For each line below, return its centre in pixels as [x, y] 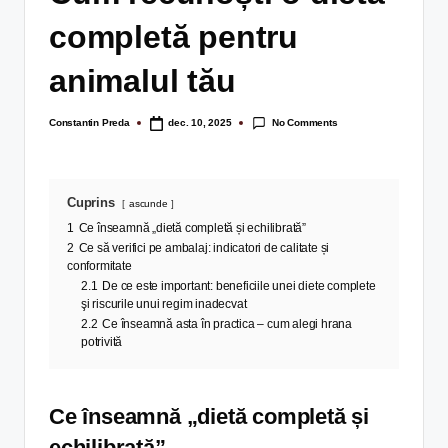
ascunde [148, 203]
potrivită [102, 341]
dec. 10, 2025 [200, 123]
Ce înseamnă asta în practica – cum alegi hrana [227, 323]
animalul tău [142, 80]
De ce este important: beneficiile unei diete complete [239, 285]
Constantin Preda [89, 123]
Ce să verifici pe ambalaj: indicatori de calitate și [204, 247]
